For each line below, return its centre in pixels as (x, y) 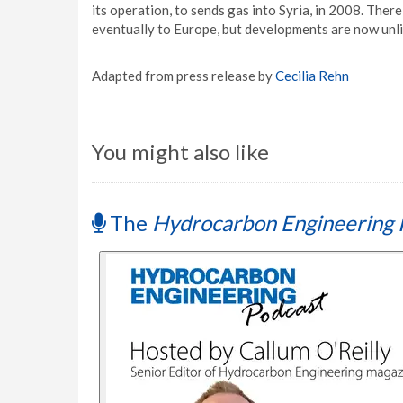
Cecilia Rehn (312, 76)
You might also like (180, 152)
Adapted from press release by (184, 76)
